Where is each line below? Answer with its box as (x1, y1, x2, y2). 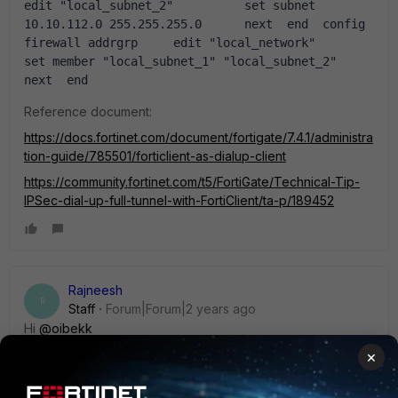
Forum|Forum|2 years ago (106, 301, 256, 316)
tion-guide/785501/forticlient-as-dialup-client (24, 148, 286, 163)
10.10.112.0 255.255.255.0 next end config (24, 17, 365, 31)
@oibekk (39, 321, 92, 336)
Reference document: (24, 104, 152, 119)
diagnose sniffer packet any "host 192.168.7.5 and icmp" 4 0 (24, 365, 373, 380)
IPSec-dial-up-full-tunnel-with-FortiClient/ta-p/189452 (24, 193, 334, 208)
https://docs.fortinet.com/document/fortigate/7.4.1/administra (24, 130, 373, 145)
